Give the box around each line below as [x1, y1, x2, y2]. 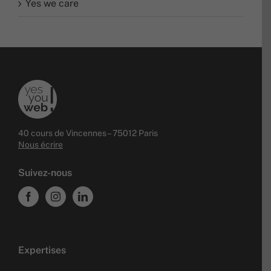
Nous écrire [18, 140, 63, 150]
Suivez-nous [18, 167, 72, 179]
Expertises [18, 244, 66, 256]
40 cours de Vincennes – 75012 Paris [18, 128, 158, 139]
